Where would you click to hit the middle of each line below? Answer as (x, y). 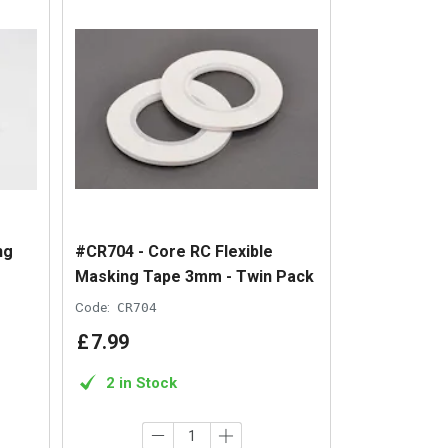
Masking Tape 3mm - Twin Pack (195, 276)
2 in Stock (142, 383)
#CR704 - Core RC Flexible (174, 251)
